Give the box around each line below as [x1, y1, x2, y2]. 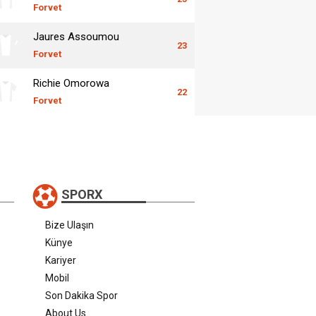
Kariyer [45, 254, 76, 266]
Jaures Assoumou [33, 30, 119, 43]
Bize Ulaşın [45, 219, 94, 231]
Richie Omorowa [33, 76, 109, 90]
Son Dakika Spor [45, 289, 118, 301]
